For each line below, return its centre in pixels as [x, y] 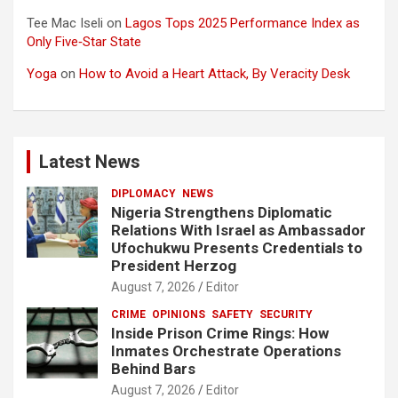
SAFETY [232, 314]
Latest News [90, 161]
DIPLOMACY [143, 193]
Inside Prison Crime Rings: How [220, 333]
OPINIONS [179, 314]
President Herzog [174, 265]
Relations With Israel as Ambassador [239, 230]
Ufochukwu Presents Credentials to [237, 247]
